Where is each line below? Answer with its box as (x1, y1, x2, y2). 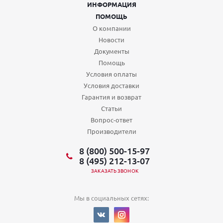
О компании (92, 24, 131, 33)
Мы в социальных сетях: (74, 194, 149, 203)
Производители (87, 127, 136, 136)
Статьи (101, 104, 122, 113)
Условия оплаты (86, 70, 137, 79)
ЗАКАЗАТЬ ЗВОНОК (91, 167, 138, 175)
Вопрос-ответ (91, 115, 132, 124)
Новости (99, 35, 124, 44)
